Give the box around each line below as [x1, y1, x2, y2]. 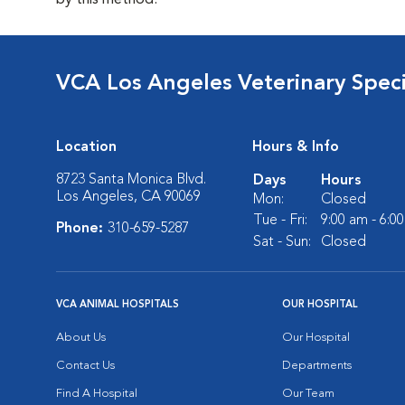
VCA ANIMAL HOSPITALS [56, 300, 179, 310]
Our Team [282, 388, 334, 400]
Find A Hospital [56, 388, 137, 400]
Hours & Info [252, 140, 339, 155]
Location [56, 140, 117, 155]
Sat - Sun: [253, 235, 311, 250]
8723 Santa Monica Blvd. [56, 173, 206, 187]
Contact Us [56, 360, 115, 372]
